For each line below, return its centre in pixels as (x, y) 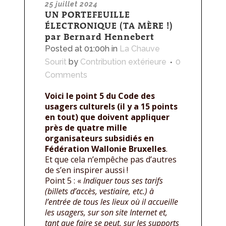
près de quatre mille (86, 127)
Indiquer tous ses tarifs (123, 180)
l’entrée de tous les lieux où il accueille (111, 202)
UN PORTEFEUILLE (88, 14)
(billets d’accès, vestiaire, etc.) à (99, 191)
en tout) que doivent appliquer (107, 117)
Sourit (56, 62)
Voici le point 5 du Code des (100, 96)
